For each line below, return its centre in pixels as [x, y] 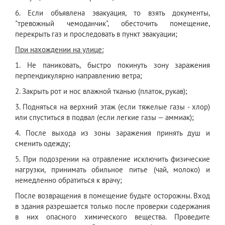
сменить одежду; [43, 144]
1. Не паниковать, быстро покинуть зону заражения [113, 65]
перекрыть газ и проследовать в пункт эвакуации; [96, 34]
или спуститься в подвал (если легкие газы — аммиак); [104, 118]
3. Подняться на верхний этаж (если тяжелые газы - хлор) [113, 107]
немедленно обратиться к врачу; [69, 180]
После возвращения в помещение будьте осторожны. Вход [113, 196]
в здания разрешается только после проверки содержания [113, 206]
